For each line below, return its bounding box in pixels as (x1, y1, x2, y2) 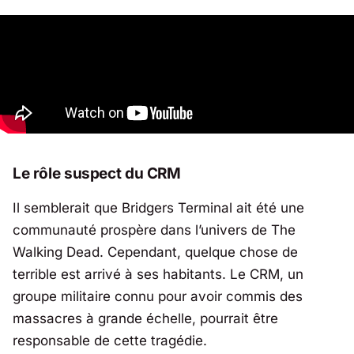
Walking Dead (13, 243, 100, 260)
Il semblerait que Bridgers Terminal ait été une (13, 199, 304, 216)
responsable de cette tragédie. (13, 332, 207, 348)
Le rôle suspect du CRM (13, 164, 181, 183)
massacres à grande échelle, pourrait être (13, 310, 278, 326)
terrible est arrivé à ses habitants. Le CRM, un (13, 265, 303, 282)
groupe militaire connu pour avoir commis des (13, 288, 303, 304)
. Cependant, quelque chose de (100, 243, 298, 260)
